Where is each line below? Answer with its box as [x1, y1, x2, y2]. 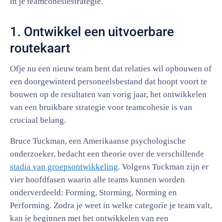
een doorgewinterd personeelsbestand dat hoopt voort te [10, 77, 207, 86]
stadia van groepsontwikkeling [10, 162, 118, 171]
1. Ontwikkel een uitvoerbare [10, 24, 174, 39]
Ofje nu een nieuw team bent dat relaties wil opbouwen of [10, 64, 212, 73]
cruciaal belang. [10, 115, 66, 125]
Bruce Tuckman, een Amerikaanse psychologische [10, 136, 186, 146]
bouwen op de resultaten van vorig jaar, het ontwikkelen [10, 90, 207, 99]
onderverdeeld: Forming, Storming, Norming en [10, 188, 177, 197]
